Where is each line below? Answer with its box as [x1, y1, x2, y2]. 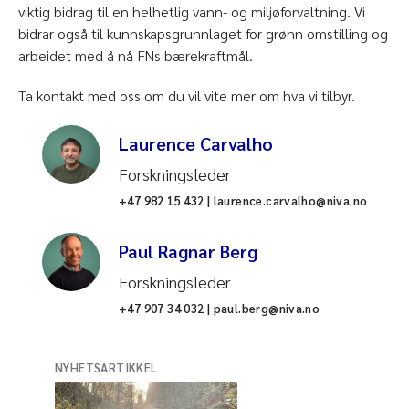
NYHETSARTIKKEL [55, 360, 158, 376]
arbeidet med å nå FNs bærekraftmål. [18, 46, 257, 66]
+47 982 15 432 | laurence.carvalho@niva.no [119, 193, 368, 209]
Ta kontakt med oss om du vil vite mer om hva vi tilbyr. [18, 86, 359, 106]
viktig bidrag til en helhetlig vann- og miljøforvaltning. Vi [18, 2, 365, 22]
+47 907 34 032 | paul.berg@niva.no [119, 300, 320, 317]
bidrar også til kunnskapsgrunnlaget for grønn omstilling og [18, 24, 388, 44]
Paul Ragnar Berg [119, 239, 257, 264]
